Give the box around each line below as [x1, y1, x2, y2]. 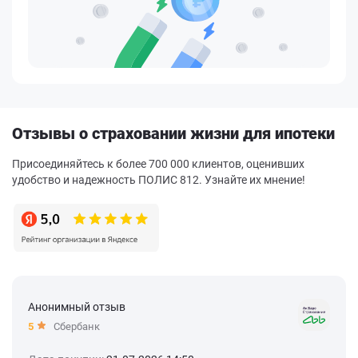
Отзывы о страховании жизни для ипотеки [12, 124, 335, 144]
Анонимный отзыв [28, 300, 125, 314]
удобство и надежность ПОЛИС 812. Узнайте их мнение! [12, 173, 305, 187]
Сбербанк [54, 320, 100, 333]
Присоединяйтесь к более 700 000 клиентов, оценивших [12, 157, 304, 171]
